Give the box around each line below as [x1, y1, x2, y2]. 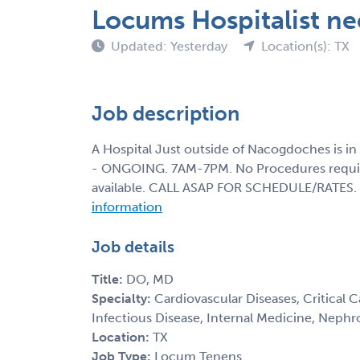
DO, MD [126, 271, 174, 287]
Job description [92, 100, 239, 126]
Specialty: [92, 290, 154, 306]
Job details [92, 236, 174, 256]
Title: [92, 271, 126, 287]
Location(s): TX [261, 38, 350, 54]
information [92, 198, 162, 215]
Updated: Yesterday [111, 38, 231, 54]
